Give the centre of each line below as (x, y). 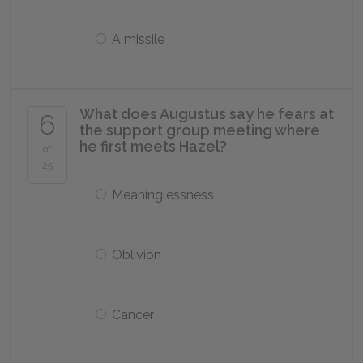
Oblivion (137, 255)
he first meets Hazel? (153, 146)
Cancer (133, 315)
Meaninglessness (163, 195)
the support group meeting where (200, 130)
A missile (138, 39)
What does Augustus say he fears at (207, 114)
